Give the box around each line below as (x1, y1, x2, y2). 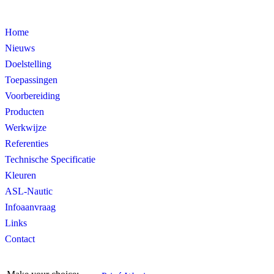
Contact (5, 234, 35, 244)
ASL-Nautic (5, 186, 53, 196)
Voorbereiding (5, 91, 60, 101)
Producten (5, 106, 44, 117)
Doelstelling (5, 59, 51, 69)
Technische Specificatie (5, 154, 95, 165)
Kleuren (5, 170, 36, 180)
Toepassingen (5, 75, 57, 85)
